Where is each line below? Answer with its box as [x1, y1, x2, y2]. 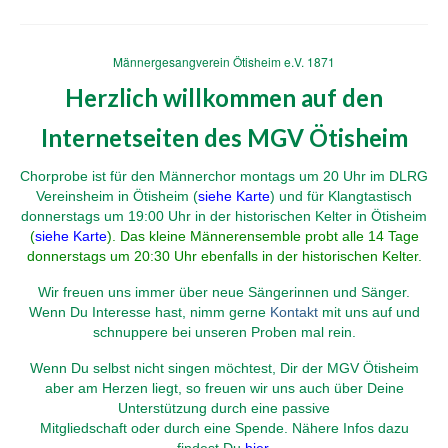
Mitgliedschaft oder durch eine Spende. [39, 420, 292, 437]
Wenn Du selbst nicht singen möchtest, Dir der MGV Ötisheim [29, 360, 419, 377]
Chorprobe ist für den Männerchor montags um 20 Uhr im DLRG [20, 168, 428, 185]
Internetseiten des [40, 122, 247, 152]
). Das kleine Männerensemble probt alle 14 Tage [106, 228, 419, 245]
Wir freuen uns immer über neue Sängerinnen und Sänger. [38, 284, 410, 301]
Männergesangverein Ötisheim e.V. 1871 [113, 52, 335, 70]
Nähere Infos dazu [291, 420, 409, 437]
